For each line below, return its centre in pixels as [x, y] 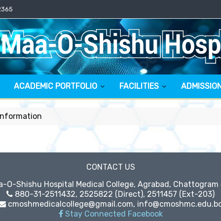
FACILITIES [139, 86]
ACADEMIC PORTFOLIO [55, 86]
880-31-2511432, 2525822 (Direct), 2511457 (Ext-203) [114, 194]
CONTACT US [110, 167]
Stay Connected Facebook [113, 214]
